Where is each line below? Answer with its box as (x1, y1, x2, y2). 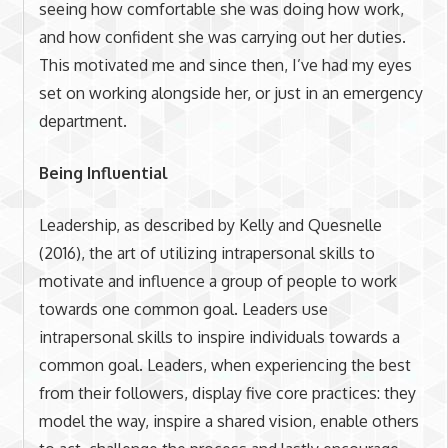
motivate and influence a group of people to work (38, 270, 397, 291)
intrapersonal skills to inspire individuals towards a (38, 326, 400, 347)
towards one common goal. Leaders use (38, 298, 328, 319)
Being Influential (38, 162, 168, 183)
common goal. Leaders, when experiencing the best (38, 354, 411, 375)
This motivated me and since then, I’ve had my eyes (38, 54, 412, 75)
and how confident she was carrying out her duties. (38, 26, 406, 47)
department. (38, 110, 127, 131)
